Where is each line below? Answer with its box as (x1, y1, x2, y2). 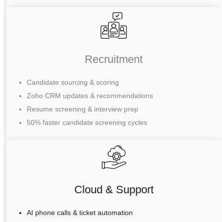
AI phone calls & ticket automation (26, 209, 133, 217)
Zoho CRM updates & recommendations (26, 92, 153, 100)
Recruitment (85, 53, 143, 66)
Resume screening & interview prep (26, 105, 138, 113)
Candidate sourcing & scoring (26, 78, 119, 87)
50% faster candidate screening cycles (26, 118, 147, 127)
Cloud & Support (74, 183, 154, 196)
